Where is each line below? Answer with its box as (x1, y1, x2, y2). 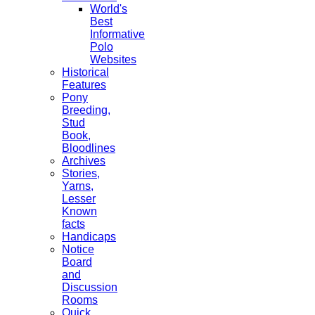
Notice (62, 243, 94, 256)
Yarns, (62, 180, 94, 193)
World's (90, 3, 127, 15)
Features (62, 79, 106, 91)
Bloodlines (62, 142, 115, 155)
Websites (90, 53, 136, 66)
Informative (90, 28, 145, 41)
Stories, (62, 167, 100, 180)
